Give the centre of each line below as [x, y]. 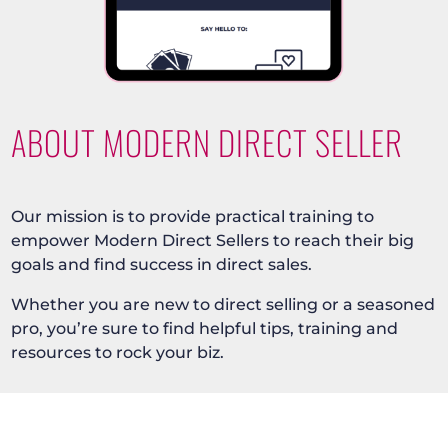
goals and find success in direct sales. [162, 263]
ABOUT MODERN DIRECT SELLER [207, 142]
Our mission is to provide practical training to [193, 215]
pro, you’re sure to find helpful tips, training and [205, 327]
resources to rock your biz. [118, 351]
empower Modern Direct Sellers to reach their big [213, 239]
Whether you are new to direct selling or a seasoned [223, 303]
